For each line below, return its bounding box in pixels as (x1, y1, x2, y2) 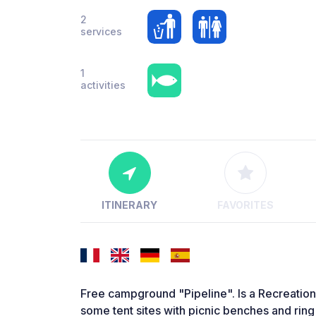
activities (80, 79, 126, 91)
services (80, 25, 122, 37)
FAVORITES (217, 199, 274, 212)
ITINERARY (102, 199, 158, 212)
